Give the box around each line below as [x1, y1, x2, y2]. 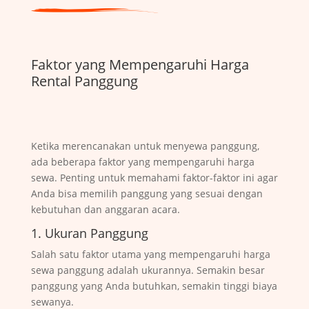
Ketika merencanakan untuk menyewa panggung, [30, 139, 259, 152]
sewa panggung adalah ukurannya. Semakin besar [30, 263, 265, 277]
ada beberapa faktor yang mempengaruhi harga [30, 154, 255, 168]
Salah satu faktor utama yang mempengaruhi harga [30, 247, 270, 261]
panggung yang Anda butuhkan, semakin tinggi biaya [30, 279, 277, 292]
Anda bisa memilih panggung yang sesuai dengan [30, 186, 263, 200]
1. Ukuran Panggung [30, 224, 148, 241]
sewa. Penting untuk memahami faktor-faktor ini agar [30, 170, 278, 184]
